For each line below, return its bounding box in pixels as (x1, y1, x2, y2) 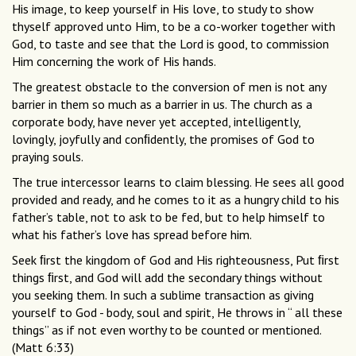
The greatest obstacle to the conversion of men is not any (12, 79, 326, 95)
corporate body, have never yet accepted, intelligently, (12, 114, 300, 130)
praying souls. (12, 149, 83, 165)
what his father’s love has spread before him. (12, 226, 252, 243)
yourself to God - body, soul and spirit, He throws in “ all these (12, 304, 342, 321)
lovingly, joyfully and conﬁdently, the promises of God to (12, 131, 315, 148)
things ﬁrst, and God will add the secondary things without (12, 269, 323, 286)
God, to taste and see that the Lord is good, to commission (12, 36, 329, 52)
